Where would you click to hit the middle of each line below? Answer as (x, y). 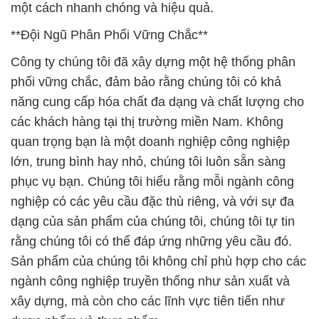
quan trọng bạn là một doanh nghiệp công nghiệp (150, 141)
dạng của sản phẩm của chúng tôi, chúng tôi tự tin (153, 221)
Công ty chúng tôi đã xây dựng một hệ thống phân (153, 62)
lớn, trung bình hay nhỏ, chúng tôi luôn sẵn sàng (148, 161)
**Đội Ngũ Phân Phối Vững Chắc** (109, 35)
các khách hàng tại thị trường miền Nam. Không (147, 121)
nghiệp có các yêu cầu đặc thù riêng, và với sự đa (152, 201)
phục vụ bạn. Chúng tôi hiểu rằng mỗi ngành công (152, 181)
